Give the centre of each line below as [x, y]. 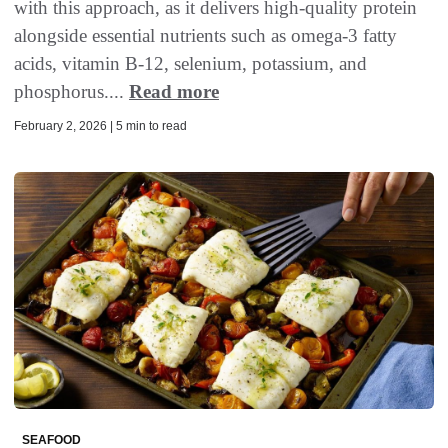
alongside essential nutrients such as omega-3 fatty [205, 36]
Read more [174, 92]
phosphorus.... [71, 92]
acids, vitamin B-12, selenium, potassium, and [190, 64]
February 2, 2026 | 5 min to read [100, 126]
